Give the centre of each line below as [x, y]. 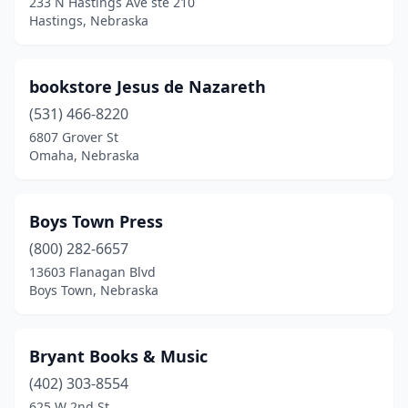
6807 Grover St [74, 137]
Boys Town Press [96, 221]
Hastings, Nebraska [89, 20]
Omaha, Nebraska [84, 155]
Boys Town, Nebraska [94, 290]
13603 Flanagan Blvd [92, 272]
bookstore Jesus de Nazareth [148, 87]
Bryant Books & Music [118, 356]
